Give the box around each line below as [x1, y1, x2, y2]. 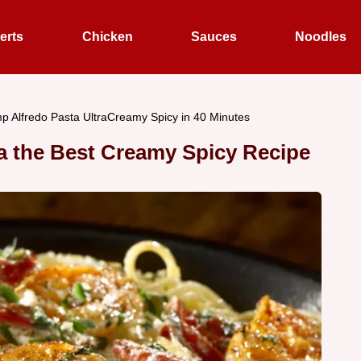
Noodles [295, 30, 347, 44]
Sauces [191, 30, 238, 44]
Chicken [81, 30, 133, 44]
